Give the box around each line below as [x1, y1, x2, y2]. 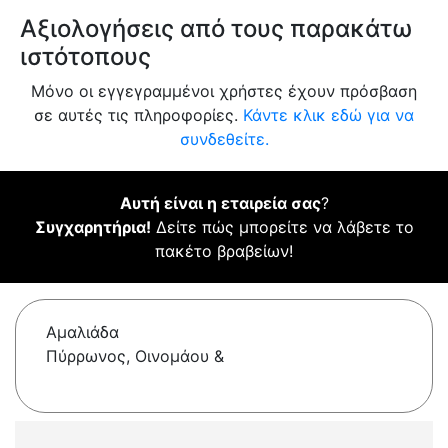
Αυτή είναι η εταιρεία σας [119, 193, 321, 214]
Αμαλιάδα [46, 322, 119, 343]
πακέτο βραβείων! [155, 241, 293, 262]
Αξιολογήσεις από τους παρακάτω [20, 14, 412, 44]
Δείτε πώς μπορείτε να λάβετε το [150, 217, 414, 238]
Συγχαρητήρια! [34, 217, 151, 238]
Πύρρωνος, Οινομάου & [46, 346, 224, 367]
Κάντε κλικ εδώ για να [243, 105, 414, 126]
